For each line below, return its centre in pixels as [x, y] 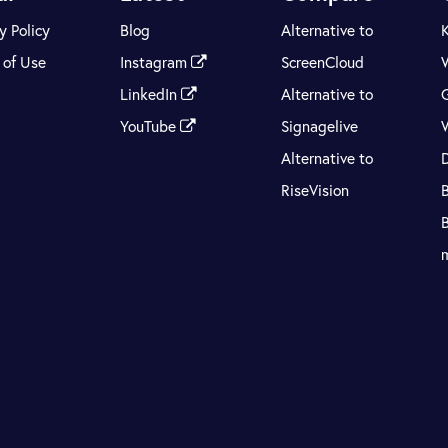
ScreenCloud [322, 61]
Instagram [156, 61]
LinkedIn [151, 93]
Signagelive [319, 125]
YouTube [150, 125]
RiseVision [314, 189]
